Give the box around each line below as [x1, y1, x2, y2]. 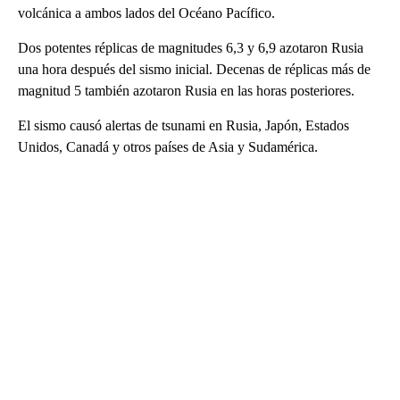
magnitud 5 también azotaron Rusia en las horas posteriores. [18, 82, 354, 98]
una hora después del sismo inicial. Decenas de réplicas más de [18, 61, 371, 77]
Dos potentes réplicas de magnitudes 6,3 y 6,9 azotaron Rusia [18, 39, 363, 55]
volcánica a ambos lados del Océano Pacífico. [18, 4, 275, 21]
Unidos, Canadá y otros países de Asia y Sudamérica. [18, 138, 318, 154]
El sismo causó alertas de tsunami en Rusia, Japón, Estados [18, 117, 349, 133]
